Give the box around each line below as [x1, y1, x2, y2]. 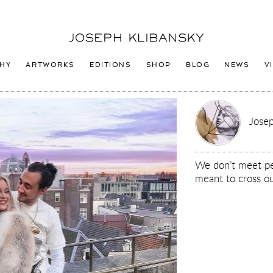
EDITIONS [90, 61, 132, 68]
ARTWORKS [26, 61, 76, 68]
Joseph [69, 30, 96, 43]
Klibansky [69, 43, 105, 55]
